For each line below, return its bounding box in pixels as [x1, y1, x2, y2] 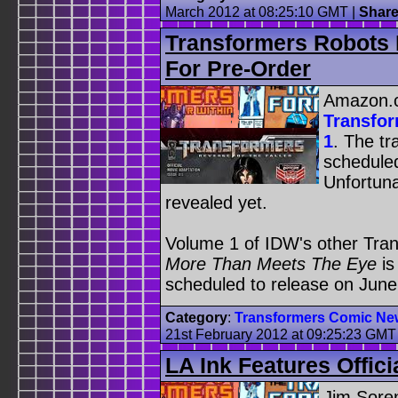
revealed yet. [165, 192, 267, 212]
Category [165, 310, 227, 326]
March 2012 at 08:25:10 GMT [165, 4, 348, 20]
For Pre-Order [165, 55, 311, 81]
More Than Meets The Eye [165, 253, 377, 274]
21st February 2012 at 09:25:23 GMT [165, 327, 396, 343]
